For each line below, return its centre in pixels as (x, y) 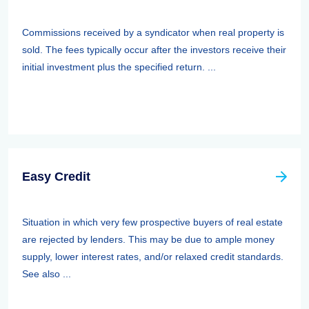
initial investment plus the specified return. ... (119, 67)
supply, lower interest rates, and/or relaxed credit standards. (153, 257)
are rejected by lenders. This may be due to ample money (148, 239)
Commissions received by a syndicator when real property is (153, 32)
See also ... (47, 274)
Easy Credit (56, 177)
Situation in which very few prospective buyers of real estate (152, 222)
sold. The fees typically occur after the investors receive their (154, 50)
